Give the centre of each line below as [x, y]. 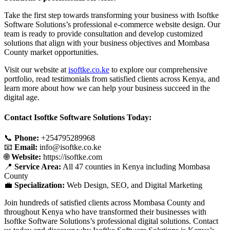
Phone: [27, 138]
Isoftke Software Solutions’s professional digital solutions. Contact [111, 221]
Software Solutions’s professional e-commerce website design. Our [112, 25]
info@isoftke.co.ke [69, 147]
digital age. [22, 98]
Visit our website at [36, 70]
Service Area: [38, 166]
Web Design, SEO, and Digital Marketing [133, 185]
